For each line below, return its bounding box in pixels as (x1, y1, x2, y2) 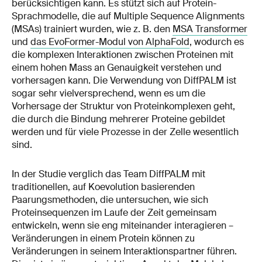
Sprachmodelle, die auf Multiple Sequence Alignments (12, 10, 244, 23)
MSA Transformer (173, 23, 247, 36)
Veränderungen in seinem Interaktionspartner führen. (12, 244, 237, 257)
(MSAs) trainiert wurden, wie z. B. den (12, 23, 173, 36)
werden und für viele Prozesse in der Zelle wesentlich (12, 126, 239, 139)
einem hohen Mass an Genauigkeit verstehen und (12, 61, 222, 74)
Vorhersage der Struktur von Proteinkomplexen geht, (12, 100, 235, 113)
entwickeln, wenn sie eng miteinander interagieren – (12, 219, 233, 232)
